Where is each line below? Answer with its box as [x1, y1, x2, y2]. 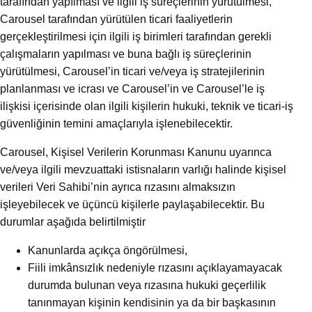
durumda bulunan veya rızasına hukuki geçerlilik [28, 279, 266, 292]
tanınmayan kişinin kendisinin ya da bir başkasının [28, 297, 276, 309]
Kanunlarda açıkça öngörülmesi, [28, 244, 187, 257]
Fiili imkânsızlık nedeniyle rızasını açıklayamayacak [28, 262, 282, 274]
